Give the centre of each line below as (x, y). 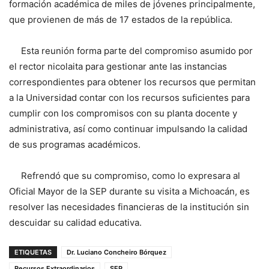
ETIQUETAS (33, 252)
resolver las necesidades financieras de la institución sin (129, 207)
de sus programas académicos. (75, 145)
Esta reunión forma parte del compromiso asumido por (131, 51)
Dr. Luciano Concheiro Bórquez (116, 252)
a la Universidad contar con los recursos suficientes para (129, 98)
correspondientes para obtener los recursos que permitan (132, 82)
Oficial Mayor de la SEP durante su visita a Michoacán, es (129, 192)
